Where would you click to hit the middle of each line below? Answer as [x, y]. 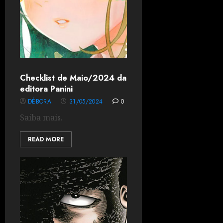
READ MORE [46, 139]
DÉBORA [40, 102]
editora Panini [46, 89]
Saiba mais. [41, 117]
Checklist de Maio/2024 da [73, 78]
